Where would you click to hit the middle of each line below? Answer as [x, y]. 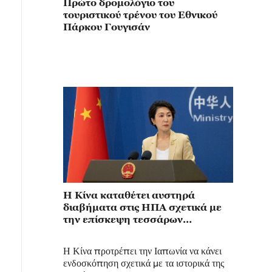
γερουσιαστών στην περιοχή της [141, 231]
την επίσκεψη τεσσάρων [123, 219]
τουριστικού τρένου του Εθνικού [140, 15]
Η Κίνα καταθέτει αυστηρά [129, 195]
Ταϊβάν [81, 243]
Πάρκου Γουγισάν [107, 27]
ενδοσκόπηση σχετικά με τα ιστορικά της [144, 263]
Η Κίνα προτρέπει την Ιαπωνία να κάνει [142, 251]
